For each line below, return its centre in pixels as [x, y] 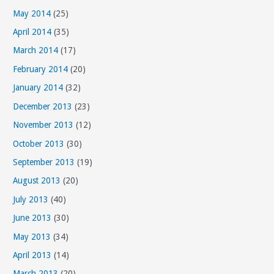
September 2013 [44, 162]
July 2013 [31, 199]
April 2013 [32, 255]
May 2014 [32, 13]
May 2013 [32, 236]
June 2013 [32, 218]
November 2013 [43, 125]
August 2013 [37, 181]
